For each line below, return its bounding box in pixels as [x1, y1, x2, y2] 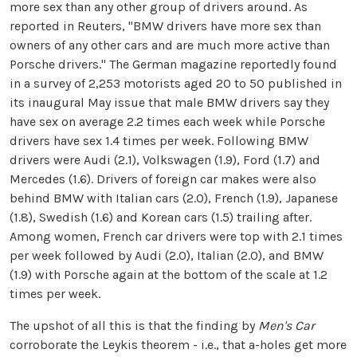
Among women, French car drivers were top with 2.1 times [10, 228, 343, 244]
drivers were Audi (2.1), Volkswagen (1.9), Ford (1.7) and [10, 151, 320, 167]
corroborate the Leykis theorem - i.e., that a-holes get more [10, 336, 347, 352]
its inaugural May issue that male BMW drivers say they [10, 94, 329, 110]
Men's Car [258, 317, 315, 333]
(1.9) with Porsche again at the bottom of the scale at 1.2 [10, 266, 328, 282]
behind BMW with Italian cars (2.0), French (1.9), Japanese [10, 190, 338, 206]
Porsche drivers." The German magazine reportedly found [10, 56, 337, 72]
